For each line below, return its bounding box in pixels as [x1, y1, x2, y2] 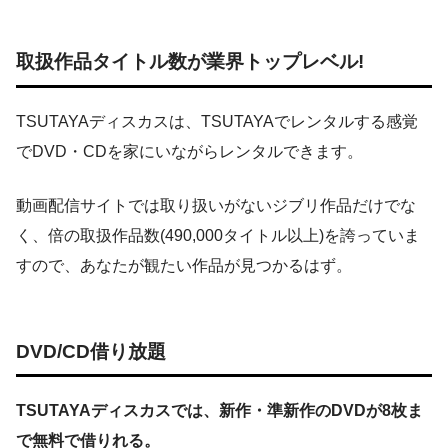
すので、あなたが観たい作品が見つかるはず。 [16, 257, 352, 275]
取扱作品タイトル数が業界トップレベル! [16, 51, 364, 73]
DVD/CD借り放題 [16, 340, 166, 362]
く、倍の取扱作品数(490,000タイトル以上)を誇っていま [16, 227, 420, 245]
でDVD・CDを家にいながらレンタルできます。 [16, 143, 363, 161]
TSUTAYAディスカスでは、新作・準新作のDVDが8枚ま [16, 402, 423, 420]
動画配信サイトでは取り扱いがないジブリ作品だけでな [16, 197, 416, 215]
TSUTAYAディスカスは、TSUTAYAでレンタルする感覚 [16, 113, 418, 131]
